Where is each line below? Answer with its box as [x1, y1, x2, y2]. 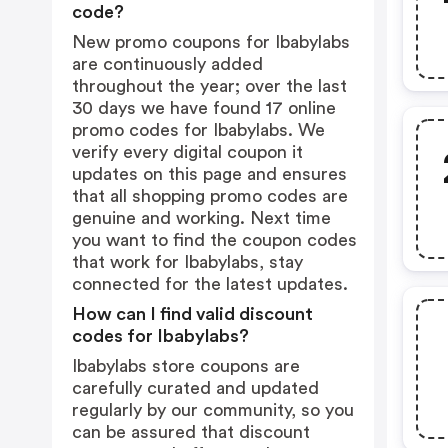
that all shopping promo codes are [72, 187, 348, 205]
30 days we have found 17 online [72, 99, 336, 117]
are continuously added [72, 55, 263, 73]
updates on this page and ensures [72, 165, 347, 183]
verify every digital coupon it [72, 143, 303, 161]
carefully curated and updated [72, 379, 319, 397]
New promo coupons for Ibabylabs [72, 33, 350, 51]
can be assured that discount [72, 423, 310, 441]
